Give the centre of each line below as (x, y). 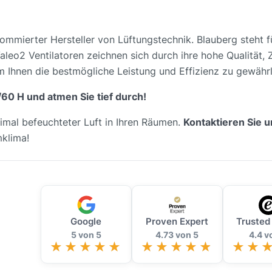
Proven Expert (177, 222)
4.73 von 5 (177, 235)
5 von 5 (86, 235)
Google (86, 222)
